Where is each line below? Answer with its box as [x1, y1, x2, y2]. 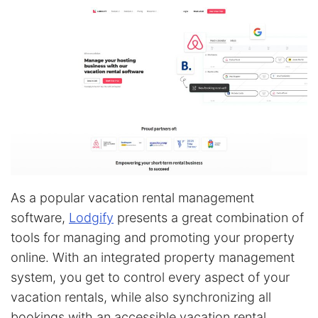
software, [11, 209, 69, 225]
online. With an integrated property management [11, 249, 295, 265]
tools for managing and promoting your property [11, 229, 295, 245]
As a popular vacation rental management [11, 190, 254, 205]
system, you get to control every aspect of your [11, 269, 290, 285]
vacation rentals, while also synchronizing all [11, 289, 271, 305]
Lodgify [69, 209, 114, 225]
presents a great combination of [114, 209, 304, 225]
